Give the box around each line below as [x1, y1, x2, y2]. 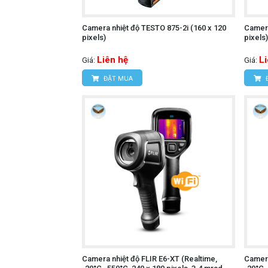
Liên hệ [97, 54, 128, 65]
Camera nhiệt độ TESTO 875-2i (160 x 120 [82, 23, 226, 32]
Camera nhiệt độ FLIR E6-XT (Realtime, [82, 254, 217, 264]
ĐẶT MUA [102, 74, 133, 83]
